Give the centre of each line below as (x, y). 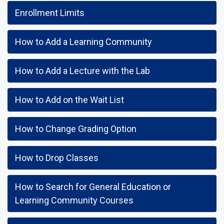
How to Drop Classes (57, 158)
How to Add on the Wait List (69, 100)
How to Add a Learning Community (83, 42)
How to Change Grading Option (76, 129)
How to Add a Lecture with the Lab (82, 71)
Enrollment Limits (50, 13)
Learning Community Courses (74, 200)
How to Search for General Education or (93, 187)
